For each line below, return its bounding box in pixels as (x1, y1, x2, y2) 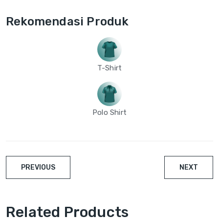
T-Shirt (97, 63, 122, 72)
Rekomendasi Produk (6, 14, 129, 28)
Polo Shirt (92, 108, 127, 117)
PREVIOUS (21, 163, 55, 172)
